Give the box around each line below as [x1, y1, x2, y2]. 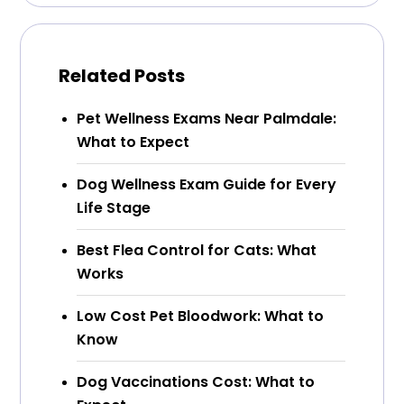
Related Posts [59, 63, 185, 89]
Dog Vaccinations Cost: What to [77, 372, 315, 393]
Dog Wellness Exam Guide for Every [77, 174, 336, 196]
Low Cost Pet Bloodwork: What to [77, 306, 324, 327]
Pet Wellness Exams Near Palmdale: [77, 108, 336, 130]
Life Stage [77, 197, 151, 219]
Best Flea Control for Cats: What [77, 240, 317, 262]
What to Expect [77, 132, 189, 153]
